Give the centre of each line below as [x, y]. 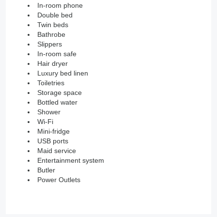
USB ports [53, 141]
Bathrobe [51, 35]
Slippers [50, 44]
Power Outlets [59, 180]
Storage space [60, 93]
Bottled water [57, 102]
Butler [46, 170]
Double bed [55, 15]
